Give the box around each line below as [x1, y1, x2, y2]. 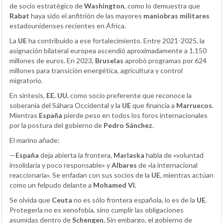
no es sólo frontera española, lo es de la [72, 196, 197, 205]
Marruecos [176, 101, 212, 110]
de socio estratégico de [9, 1, 84, 10]
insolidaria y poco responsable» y [9, 161, 111, 170]
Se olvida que [9, 196, 52, 205]
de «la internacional [137, 161, 198, 170]
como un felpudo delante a [9, 181, 93, 190]
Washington [84, 1, 124, 10]
